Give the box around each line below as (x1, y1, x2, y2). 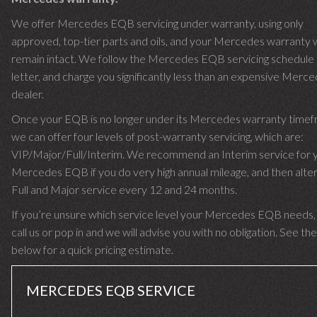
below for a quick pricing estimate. (11, 243, 173, 256)
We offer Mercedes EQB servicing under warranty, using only (11, 16, 304, 30)
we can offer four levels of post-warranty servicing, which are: (11, 129, 304, 143)
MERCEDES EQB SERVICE (26, 282, 195, 299)
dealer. (11, 87, 44, 100)
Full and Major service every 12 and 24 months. (11, 183, 237, 196)
